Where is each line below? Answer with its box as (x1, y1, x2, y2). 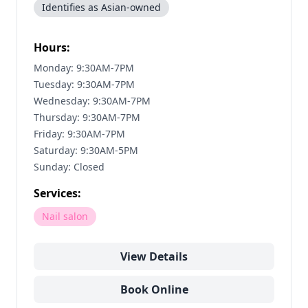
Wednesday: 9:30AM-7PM (34, 94, 151, 107)
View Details (120, 249, 188, 264)
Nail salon (42, 210, 88, 223)
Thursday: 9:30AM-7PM (34, 111, 140, 124)
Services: (34, 186, 81, 201)
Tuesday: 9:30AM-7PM (34, 78, 135, 91)
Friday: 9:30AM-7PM (34, 127, 125, 140)
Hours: (34, 40, 70, 55)
